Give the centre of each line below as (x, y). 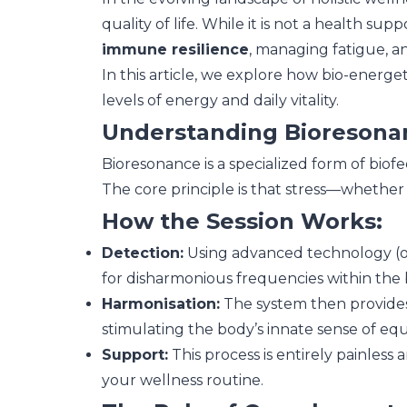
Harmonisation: (161, 304)
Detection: (143, 253)
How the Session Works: (242, 221)
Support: (135, 355)
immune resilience (175, 50)
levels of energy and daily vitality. (220, 100)
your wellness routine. (183, 380)
